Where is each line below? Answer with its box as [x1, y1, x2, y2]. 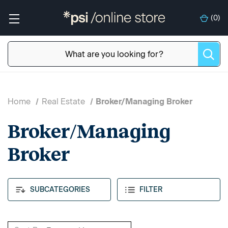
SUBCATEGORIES [28, 185, 90, 194]
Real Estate [41, 97, 85, 106]
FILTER [139, 185, 162, 194]
